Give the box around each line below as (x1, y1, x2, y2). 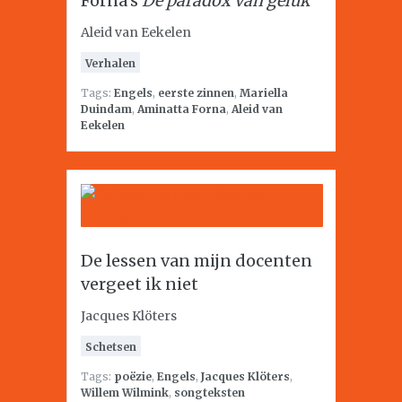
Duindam (81, 101, 132, 116)
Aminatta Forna (137, 101, 226, 116)
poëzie (114, 369, 152, 383)
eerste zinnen (158, 85, 234, 100)
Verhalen (85, 56, 135, 70)
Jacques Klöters (81, 307, 177, 324)
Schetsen (85, 339, 136, 354)
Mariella (240, 85, 288, 100)
